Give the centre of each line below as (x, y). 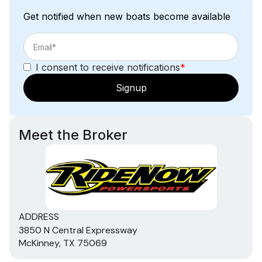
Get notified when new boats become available (127, 16)
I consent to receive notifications (108, 67)
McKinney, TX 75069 (63, 243)
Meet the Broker (73, 135)
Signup (131, 87)
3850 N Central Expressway (78, 230)
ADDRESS (39, 216)
